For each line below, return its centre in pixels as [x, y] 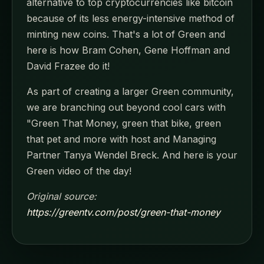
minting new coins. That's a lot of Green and [126, 34]
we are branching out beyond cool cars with [126, 107]
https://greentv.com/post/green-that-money [123, 212]
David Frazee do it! [68, 66]
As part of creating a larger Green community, [130, 91]
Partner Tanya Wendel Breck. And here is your [132, 155]
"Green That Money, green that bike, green [124, 123]
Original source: [62, 196]
